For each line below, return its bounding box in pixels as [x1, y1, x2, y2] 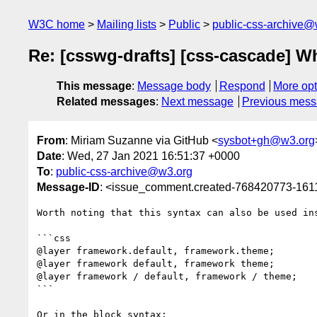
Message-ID [37, 180, 100, 193]
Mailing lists [97, 18, 156, 30]
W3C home [28, 18, 85, 30]
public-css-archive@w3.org [56, 165, 192, 178]
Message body [137, 80, 211, 93]
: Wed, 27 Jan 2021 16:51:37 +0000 [62, 149, 240, 162]
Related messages [57, 96, 156, 108]
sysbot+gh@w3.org [218, 134, 315, 146]
